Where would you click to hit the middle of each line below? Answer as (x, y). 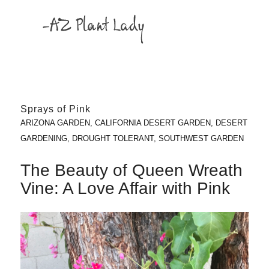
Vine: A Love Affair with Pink (125, 188)
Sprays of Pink (55, 109)
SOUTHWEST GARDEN (201, 138)
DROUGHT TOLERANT (113, 138)
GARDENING (44, 138)
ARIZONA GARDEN (55, 122)
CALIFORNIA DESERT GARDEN (153, 122)
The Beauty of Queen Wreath (131, 170)
